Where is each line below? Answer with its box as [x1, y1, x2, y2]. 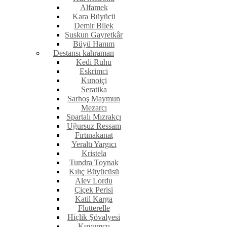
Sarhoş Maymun [67, 94, 120, 103]
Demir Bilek [74, 21, 113, 30]
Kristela [81, 149, 106, 158]
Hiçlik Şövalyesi [67, 213, 120, 222]
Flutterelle [78, 204, 110, 213]
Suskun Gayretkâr [65, 30, 123, 40]
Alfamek [80, 3, 108, 12]
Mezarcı [81, 103, 107, 112]
